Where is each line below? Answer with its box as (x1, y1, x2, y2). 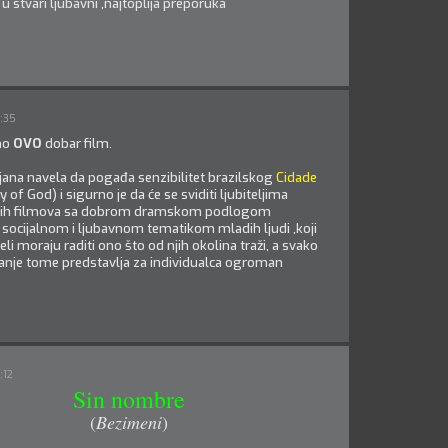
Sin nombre (73, 383, 185, 415)
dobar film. (42, 135, 112, 152)
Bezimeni (96, 410, 162, 434)
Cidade (276, 169, 317, 186)
